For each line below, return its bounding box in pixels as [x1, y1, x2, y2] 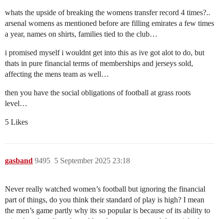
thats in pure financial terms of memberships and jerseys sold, [5, 59, 193, 68]
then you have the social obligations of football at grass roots [5, 88, 191, 97]
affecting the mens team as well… [5, 70, 109, 79]
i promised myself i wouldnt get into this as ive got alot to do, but [5, 48, 204, 57]
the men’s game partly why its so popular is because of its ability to [5, 206, 210, 215]
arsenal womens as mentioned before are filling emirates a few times [5, 19, 214, 28]
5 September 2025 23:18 [54, 156, 130, 165]
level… [5, 99, 27, 108]
